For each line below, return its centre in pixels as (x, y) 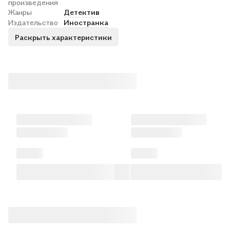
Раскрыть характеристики (63, 37)
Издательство (33, 22)
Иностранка (86, 22)
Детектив (82, 12)
